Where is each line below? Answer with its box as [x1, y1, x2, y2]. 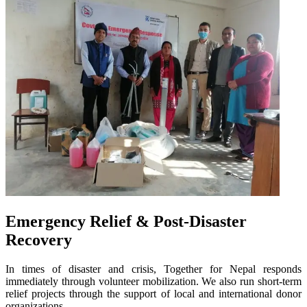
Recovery [5, 230, 72, 249]
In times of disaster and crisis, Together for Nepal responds [5, 262, 302, 275]
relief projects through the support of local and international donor [5, 287, 302, 299]
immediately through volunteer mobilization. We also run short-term [5, 275, 302, 287]
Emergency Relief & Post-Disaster [5, 212, 247, 230]
